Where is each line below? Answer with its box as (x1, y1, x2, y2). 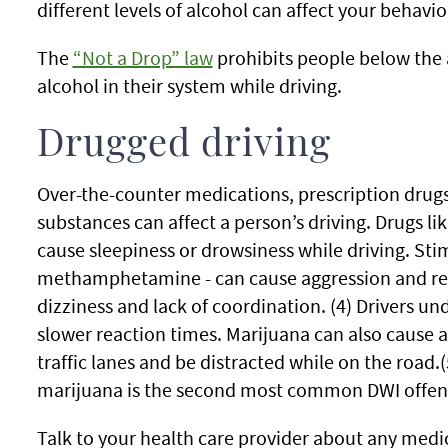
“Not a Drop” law (72, 45, 213, 70)
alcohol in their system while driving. (36, 73, 342, 98)
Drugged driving (36, 126, 331, 164)
